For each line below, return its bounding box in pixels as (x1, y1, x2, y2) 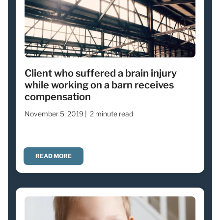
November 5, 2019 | (25, 109, 87, 118)
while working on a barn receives (25, 79, 174, 91)
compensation (25, 90, 91, 103)
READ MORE (35, 152, 72, 160)
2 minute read (90, 109, 133, 118)
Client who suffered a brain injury (25, 67, 177, 79)
